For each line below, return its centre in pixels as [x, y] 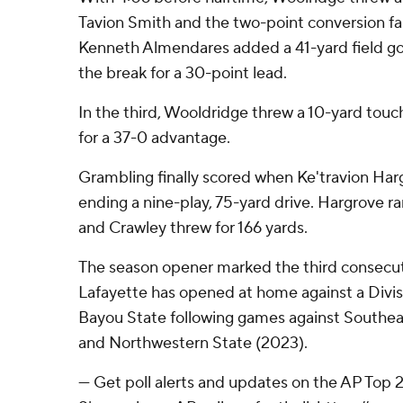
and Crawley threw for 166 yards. [193, 228]
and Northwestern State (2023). [193, 343]
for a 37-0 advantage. [154, 138]
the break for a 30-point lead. [183, 73]
